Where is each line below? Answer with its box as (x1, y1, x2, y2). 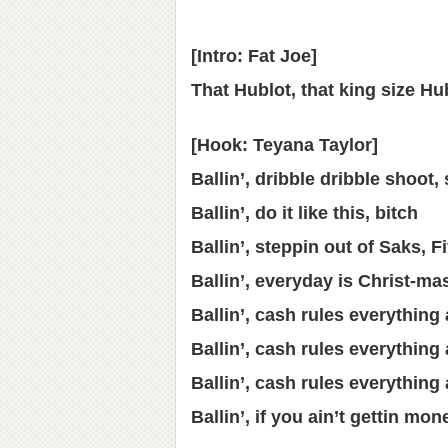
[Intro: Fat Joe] (191, 46, 317, 66)
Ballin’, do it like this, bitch (191, 203, 418, 223)
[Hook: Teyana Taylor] (191, 135, 378, 155)
